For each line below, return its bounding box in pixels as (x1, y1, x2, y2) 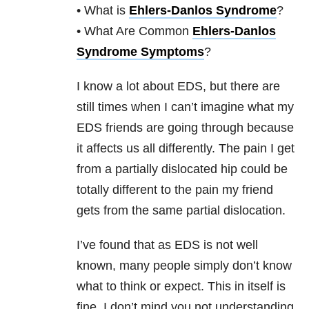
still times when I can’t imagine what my (77, 100, 294, 114)
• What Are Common (77, 24, 192, 39)
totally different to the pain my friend (77, 183, 273, 197)
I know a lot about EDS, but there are (77, 79, 280, 94)
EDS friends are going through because (77, 121, 294, 135)
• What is (77, 3, 129, 18)
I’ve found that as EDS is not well (77, 238, 258, 252)
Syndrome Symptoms (77, 45, 204, 59)
